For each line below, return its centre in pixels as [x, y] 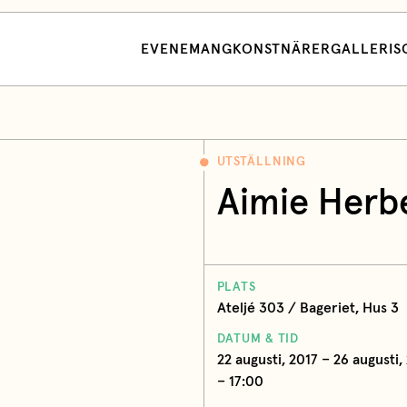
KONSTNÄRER [282, 49]
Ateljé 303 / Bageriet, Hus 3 [308, 308]
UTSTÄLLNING [262, 162]
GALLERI [362, 49]
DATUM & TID [258, 338]
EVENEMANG [187, 49]
